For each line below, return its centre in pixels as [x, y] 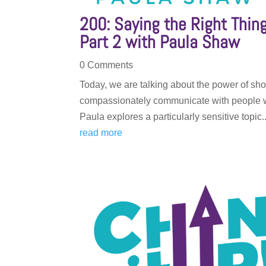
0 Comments [107, 65]
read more [101, 133]
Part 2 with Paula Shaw [160, 42]
